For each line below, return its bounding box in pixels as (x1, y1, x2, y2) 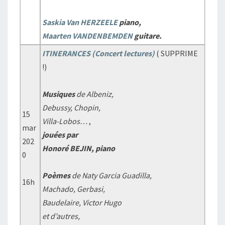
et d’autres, (42, 211, 80, 221)
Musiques (42, 89, 75, 99)
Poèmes (42, 170, 71, 180)
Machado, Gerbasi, (42, 184, 105, 194)
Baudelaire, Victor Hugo (42, 197, 122, 207)
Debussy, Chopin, (42, 102, 101, 113)
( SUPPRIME (155, 48, 198, 58)
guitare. (133, 31, 162, 41)
